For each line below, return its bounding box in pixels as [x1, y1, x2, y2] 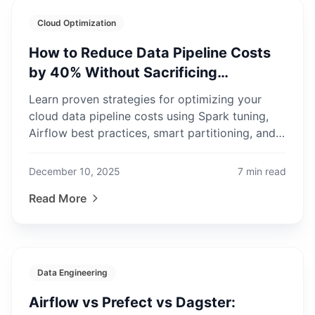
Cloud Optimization [37, 18, 116, 28]
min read [246, 165, 286, 177]
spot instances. [29, 143, 109, 157]
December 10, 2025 [29, 165, 120, 177]
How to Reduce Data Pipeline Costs [29, 44, 271, 61]
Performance [29, 84, 119, 101]
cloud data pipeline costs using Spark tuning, [29, 109, 269, 123]
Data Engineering [37, 267, 108, 278]
